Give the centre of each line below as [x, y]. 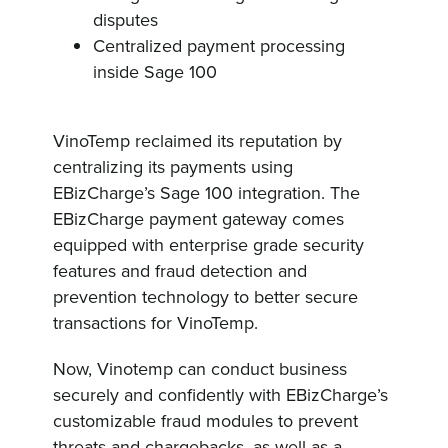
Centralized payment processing [219, 46]
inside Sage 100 [155, 72]
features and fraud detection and [180, 271]
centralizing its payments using [173, 167]
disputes [126, 20]
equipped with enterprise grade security [209, 245]
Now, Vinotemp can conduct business [200, 369]
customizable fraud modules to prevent [206, 421]
